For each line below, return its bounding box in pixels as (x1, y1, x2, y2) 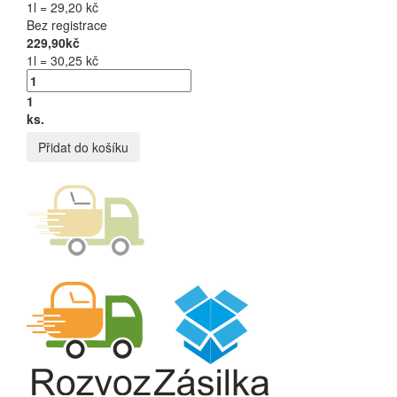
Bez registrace (27, 15, 107, 34)
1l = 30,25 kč (27, 51, 98, 69)
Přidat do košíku (38, 137, 128, 156)
